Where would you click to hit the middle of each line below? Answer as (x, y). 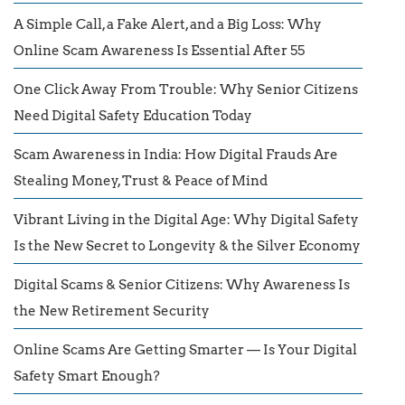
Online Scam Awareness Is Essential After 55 (159, 50)
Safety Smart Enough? (87, 376)
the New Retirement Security (112, 311)
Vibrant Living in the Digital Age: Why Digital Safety (186, 219)
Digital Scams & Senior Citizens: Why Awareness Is (182, 284)
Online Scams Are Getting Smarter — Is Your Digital (185, 349)
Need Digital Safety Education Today (133, 115)
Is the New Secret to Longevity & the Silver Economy (187, 245)
